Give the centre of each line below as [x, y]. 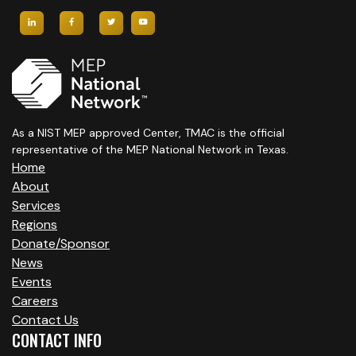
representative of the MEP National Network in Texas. [150, 150]
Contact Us [45, 320]
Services [36, 206]
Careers [35, 301]
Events [32, 282]
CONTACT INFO [57, 341]
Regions [35, 225]
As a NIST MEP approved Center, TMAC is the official [148, 133]
